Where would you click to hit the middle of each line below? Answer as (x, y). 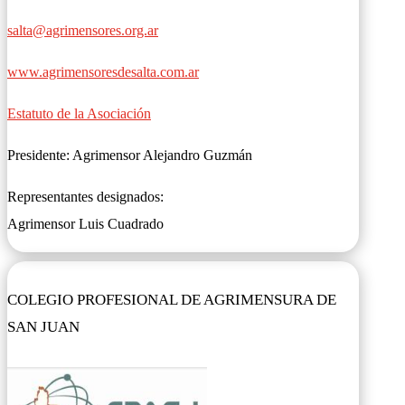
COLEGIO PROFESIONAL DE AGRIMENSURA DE (172, 300)
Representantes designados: (85, 197)
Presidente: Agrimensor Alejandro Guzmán (130, 155)
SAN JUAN (43, 327)
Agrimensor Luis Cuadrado (85, 224)
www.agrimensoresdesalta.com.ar (103, 72)
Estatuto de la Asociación (79, 113)
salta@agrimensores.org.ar (83, 30)
